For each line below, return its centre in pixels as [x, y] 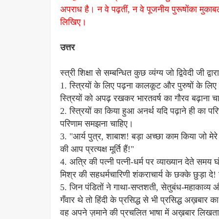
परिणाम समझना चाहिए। [97, 124]
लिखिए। [73, 22]
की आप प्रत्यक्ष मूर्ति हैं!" [97, 149]
